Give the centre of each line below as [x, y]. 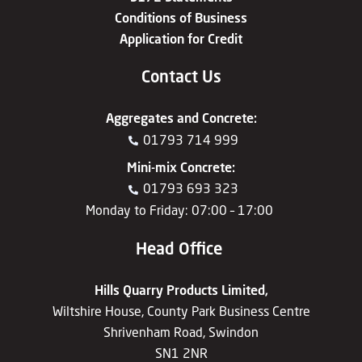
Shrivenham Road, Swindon [181, 331]
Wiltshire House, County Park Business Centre [181, 310]
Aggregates [139, 118]
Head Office [181, 248]
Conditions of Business [181, 17]
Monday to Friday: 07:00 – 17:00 [181, 209]
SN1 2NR [181, 352]
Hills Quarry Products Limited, [181, 289]
